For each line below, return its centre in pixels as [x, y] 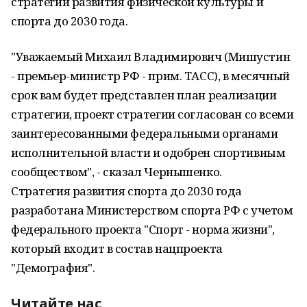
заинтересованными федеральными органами [145, 133]
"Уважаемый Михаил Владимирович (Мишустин [151, 57]
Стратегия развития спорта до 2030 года [127, 191]
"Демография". [53, 268]
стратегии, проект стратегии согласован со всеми [152, 114]
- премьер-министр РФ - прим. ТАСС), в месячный [150, 76]
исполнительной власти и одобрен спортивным [148, 152]
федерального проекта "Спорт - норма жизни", [143, 229]
